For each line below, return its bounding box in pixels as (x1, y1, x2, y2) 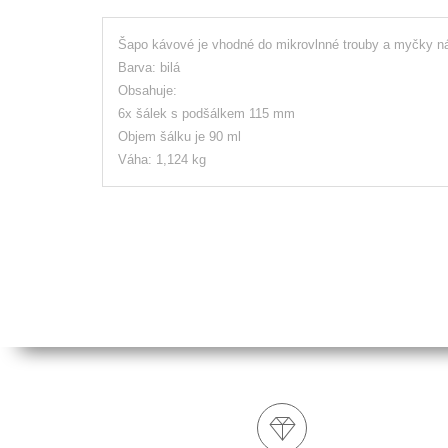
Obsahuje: (118, 82, 177, 98)
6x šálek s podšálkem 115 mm (118, 105, 295, 121)
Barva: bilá (118, 59, 180, 75)
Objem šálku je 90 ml (118, 128, 241, 144)
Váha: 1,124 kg (118, 151, 206, 167)
